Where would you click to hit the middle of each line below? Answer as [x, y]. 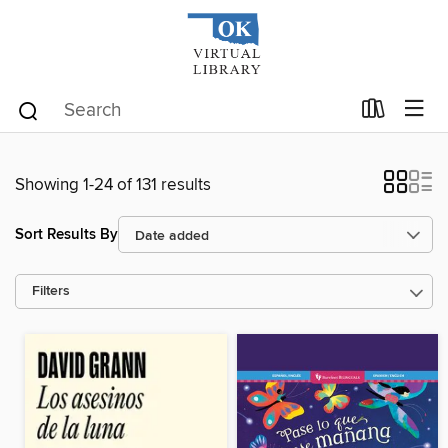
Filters [51, 291]
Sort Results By [66, 234]
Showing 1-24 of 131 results [113, 185]
